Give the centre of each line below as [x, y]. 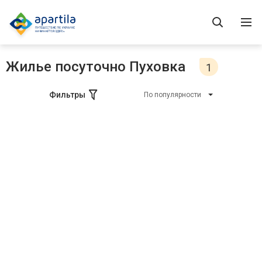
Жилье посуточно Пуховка [96, 67]
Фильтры [67, 95]
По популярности [173, 95]
